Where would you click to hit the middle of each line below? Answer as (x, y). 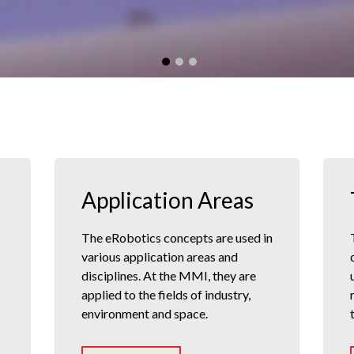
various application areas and (159, 257)
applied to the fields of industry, (166, 295)
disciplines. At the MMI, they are (168, 276)
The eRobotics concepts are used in (177, 238)
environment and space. (144, 314)
